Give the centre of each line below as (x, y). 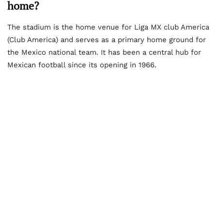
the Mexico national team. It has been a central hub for (104, 53)
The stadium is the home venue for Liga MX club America (108, 27)
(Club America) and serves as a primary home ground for (107, 40)
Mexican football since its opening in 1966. (82, 65)
